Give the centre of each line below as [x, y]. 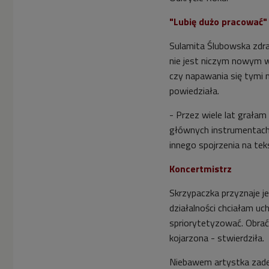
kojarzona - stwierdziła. [217, 237]
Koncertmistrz [201, 168]
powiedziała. [194, 90]
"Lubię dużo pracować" [218, 21]
